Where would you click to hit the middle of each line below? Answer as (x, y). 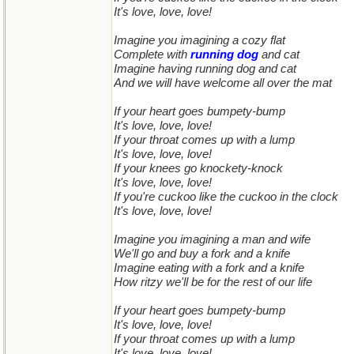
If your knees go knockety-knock (198, 168)
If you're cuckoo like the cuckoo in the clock (226, 197)
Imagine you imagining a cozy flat (200, 40)
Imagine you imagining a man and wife (212, 239)
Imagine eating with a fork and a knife (209, 268)
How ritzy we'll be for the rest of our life (213, 282)
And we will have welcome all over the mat (223, 83)
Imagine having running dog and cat (205, 69)
